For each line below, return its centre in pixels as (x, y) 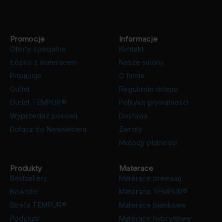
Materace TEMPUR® (153, 191)
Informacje (138, 39)
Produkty (26, 168)
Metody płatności (148, 142)
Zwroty (131, 129)
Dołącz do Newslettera (49, 129)
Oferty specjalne (38, 49)
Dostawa (134, 115)
